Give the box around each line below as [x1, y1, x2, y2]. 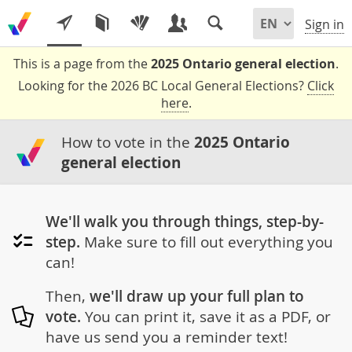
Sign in [305, 16, 344, 34]
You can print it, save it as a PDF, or [80, 306, 331, 327]
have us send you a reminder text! [45, 327, 288, 347]
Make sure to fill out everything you [79, 231, 333, 251]
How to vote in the [60, 132, 194, 152]
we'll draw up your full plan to [89, 286, 304, 307]
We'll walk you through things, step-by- [45, 211, 324, 232]
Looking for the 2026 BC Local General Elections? [18, 77, 307, 94]
